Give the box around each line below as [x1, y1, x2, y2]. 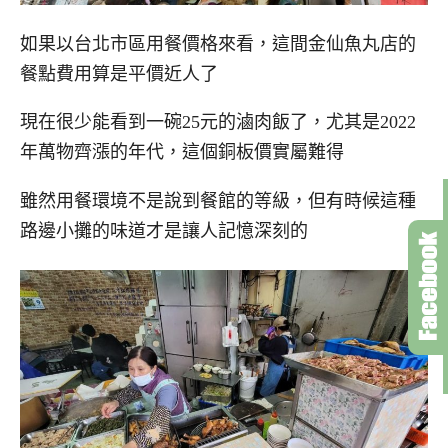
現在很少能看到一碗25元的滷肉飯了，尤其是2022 [20, 112, 416, 133]
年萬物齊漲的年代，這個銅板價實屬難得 [20, 142, 344, 163]
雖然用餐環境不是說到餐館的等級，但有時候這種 [20, 191, 416, 212]
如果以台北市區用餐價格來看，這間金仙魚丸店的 [20, 33, 416, 54]
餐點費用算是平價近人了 [20, 63, 218, 84]
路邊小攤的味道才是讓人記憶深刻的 [20, 221, 308, 242]
